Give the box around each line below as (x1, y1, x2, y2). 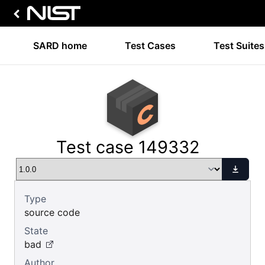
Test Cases (125, 40, 176, 51)
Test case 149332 (56, 137, 199, 157)
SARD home (33, 40, 87, 51)
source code (24, 206, 80, 218)
